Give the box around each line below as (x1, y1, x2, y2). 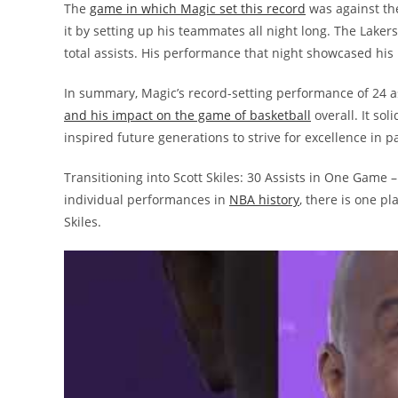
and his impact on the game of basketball (64, 107, 311, 124)
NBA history (229, 191, 299, 209)
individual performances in (64, 191, 229, 209)
